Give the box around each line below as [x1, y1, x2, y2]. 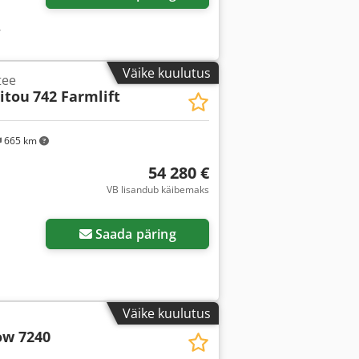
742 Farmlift [32, 86, 120, 106]
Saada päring [95, 224, 176, 243]
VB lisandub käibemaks [106, 183, 209, 197]
